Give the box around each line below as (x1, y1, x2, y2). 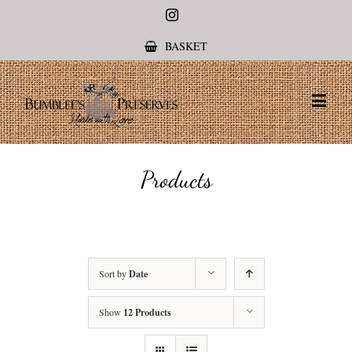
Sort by (98, 267, 129, 280)
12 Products (123, 306, 171, 319)
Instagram (178, 8, 226, 20)
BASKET (165, 38, 207, 53)
